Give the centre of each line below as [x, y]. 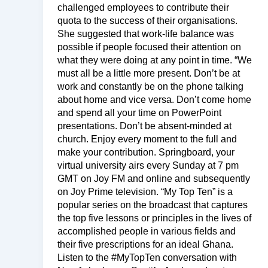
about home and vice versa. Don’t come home [154, 99]
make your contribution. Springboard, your [146, 152]
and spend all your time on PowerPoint [139, 112]
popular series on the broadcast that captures [153, 205]
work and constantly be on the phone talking [150, 86]
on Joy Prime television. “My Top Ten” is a [145, 191]
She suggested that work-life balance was [146, 33]
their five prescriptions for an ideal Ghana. [145, 244]
